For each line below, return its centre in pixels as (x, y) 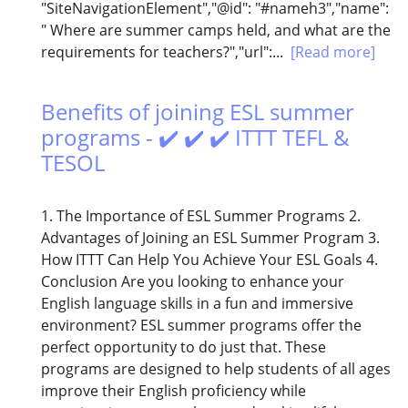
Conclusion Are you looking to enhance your (193, 282)
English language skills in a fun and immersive (197, 304)
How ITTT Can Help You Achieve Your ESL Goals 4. (209, 260)
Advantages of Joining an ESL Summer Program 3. (210, 238)
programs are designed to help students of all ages (216, 369)
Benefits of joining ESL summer (198, 112)
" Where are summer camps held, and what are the (216, 31)
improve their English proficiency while (173, 391)
